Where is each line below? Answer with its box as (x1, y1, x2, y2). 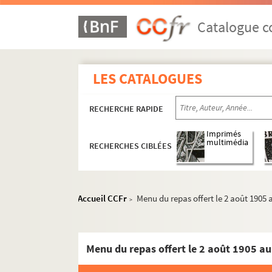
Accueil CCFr (78, 192, 127, 204)
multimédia (206, 137, 249, 148)
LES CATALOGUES (93, 69, 203, 88)
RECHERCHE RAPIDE (89, 103, 164, 114)
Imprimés (206, 129, 242, 140)
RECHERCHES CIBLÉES (89, 140, 172, 152)
